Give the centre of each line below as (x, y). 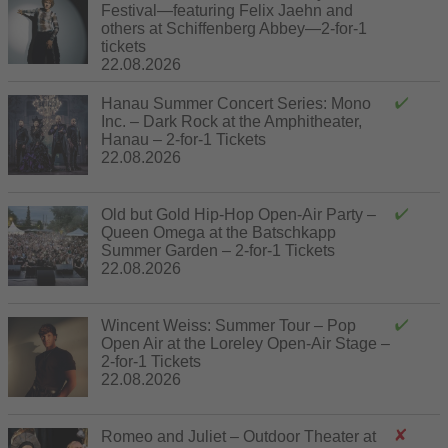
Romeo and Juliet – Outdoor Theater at (238, 436)
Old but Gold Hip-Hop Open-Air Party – (238, 214)
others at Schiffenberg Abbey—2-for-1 (234, 28)
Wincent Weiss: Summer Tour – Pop (228, 325)
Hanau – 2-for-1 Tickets (183, 139)
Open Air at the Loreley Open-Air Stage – (245, 343)
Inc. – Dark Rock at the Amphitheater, (231, 121)
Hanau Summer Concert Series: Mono (236, 103)
